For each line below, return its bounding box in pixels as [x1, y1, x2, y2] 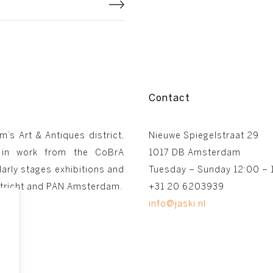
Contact [149, 91, 190, 101]
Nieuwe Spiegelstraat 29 [149, 130, 259, 138]
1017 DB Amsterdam [149, 147, 241, 155]
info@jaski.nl [149, 198, 206, 207]
